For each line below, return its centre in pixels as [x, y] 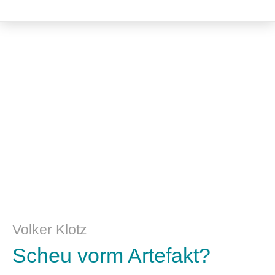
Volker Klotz [50, 230]
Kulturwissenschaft [137, 92]
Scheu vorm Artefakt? [111, 255]
